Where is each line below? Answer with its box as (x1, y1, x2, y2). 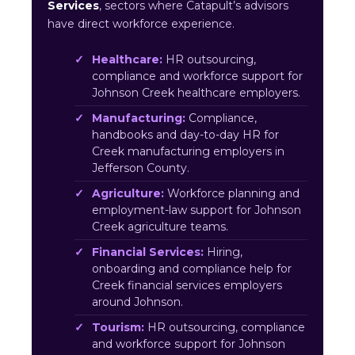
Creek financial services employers (92, 278, 282, 293)
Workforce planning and (164, 186, 300, 201)
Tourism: (92, 320, 144, 335)
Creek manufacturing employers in (92, 144, 284, 159)
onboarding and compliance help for (92, 261, 292, 277)
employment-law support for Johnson (92, 203, 301, 218)
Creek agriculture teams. (92, 219, 228, 235)
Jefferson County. (92, 161, 189, 176)
